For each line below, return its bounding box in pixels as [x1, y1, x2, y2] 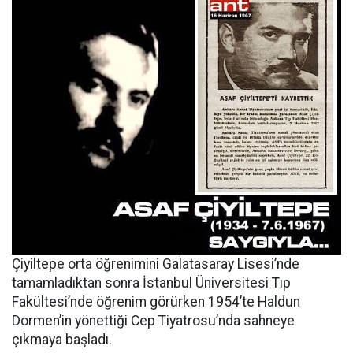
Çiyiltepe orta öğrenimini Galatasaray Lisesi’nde [12, 255, 299, 272]
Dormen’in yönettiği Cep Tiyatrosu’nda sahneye [12, 312, 295, 329]
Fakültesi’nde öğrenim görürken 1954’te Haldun [12, 293, 300, 310]
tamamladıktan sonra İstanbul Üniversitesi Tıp [12, 274, 291, 291]
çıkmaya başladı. [12, 331, 112, 347]
